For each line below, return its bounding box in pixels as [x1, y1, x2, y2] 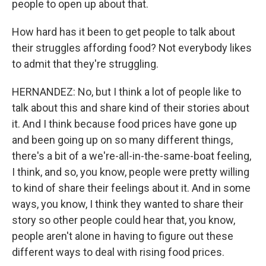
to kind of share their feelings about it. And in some [12, 182, 251, 194]
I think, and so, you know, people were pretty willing [12, 166, 249, 178]
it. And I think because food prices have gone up [12, 118, 237, 130]
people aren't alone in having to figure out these [12, 230, 233, 242]
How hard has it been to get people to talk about [12, 26, 235, 38]
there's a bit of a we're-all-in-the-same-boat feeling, [12, 150, 251, 162]
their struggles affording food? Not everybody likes [12, 42, 252, 54]
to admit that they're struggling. [12, 58, 159, 70]
